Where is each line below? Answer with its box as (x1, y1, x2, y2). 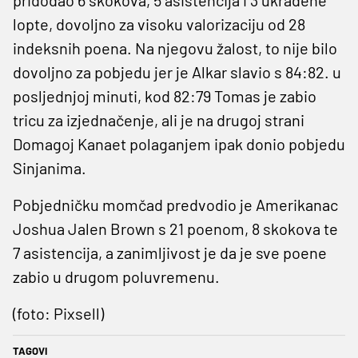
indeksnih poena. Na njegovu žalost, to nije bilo (13, 38, 337, 58)
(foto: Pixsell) (13, 303, 104, 323)
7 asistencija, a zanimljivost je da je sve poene (13, 242, 327, 262)
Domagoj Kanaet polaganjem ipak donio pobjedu (13, 133, 345, 153)
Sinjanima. (13, 157, 89, 177)
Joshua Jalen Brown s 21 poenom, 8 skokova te (13, 218, 338, 238)
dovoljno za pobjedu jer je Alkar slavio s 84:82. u (13, 62, 341, 82)
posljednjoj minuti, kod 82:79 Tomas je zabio (13, 86, 316, 105)
